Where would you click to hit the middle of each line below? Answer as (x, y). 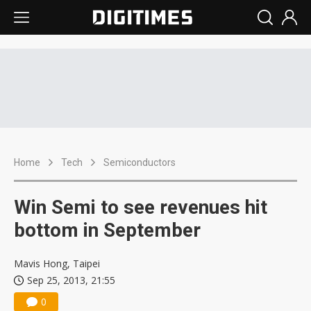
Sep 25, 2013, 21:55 (71, 280)
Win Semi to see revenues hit (141, 207)
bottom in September (107, 230)
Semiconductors (140, 162)
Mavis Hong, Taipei (57, 263)
